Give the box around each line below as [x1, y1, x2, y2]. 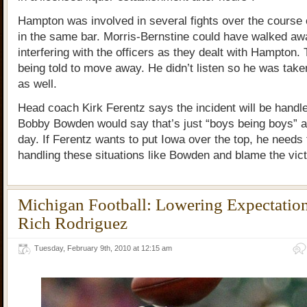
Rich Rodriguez [18, 213, 127, 232]
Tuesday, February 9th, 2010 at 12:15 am [34, 244, 176, 252]
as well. [18, 77, 57, 90]
